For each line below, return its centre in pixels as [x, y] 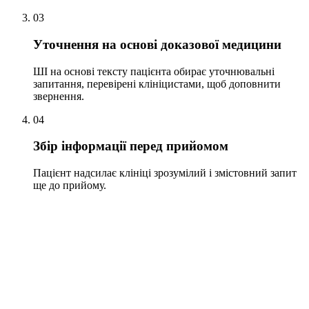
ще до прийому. [70, 185]
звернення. [59, 96]
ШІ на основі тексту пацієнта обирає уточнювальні [154, 71]
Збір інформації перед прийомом [131, 146]
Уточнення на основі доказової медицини [157, 44]
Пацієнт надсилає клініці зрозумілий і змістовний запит [165, 172]
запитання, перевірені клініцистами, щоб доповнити [157, 83]
